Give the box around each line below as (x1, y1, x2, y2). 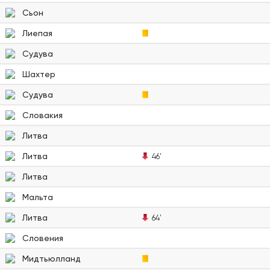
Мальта (22, 192, 53, 202)
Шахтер (22, 69, 55, 79)
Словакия (22, 110, 63, 120)
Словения (22, 233, 63, 243)
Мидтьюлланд (22, 253, 81, 263)
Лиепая (22, 28, 52, 38)
